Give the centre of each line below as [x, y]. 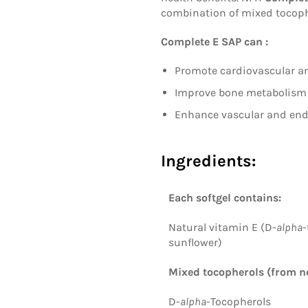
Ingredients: [208, 161]
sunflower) [195, 242]
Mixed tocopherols [216, 272]
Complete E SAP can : [214, 41]
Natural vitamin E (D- [222, 227]
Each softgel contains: [225, 197]
